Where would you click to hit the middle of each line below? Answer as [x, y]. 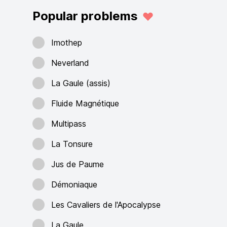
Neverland [70, 63]
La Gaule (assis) [81, 83]
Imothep [67, 43]
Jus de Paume [78, 164]
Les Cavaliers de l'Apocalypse [106, 205]
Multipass [69, 124]
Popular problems [85, 16]
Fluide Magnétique [85, 103]
